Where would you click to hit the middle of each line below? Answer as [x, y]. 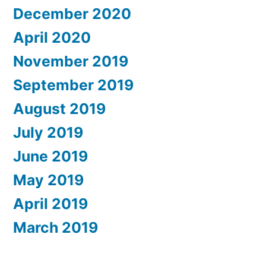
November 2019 [71, 61]
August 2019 [59, 109]
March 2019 [56, 228]
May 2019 [48, 180]
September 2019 [73, 85]
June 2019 [50, 156]
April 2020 [52, 38]
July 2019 [48, 133]
